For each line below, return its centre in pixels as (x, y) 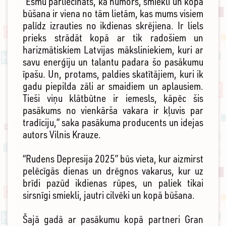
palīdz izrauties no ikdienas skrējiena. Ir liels (113, 26)
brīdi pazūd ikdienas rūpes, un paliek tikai (113, 183)
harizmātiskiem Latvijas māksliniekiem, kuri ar (113, 50)
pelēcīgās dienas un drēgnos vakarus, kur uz (113, 171)
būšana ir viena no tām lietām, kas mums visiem (113, 14)
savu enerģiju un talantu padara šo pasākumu (113, 62)
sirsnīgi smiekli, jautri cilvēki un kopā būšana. (109, 195)
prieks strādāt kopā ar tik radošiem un (113, 38)
